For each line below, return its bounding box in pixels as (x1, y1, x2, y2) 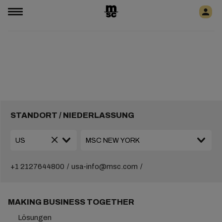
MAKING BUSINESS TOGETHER (7, 198, 134, 206)
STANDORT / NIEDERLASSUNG (10, 111, 134, 119)
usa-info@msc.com (71, 163, 138, 170)
